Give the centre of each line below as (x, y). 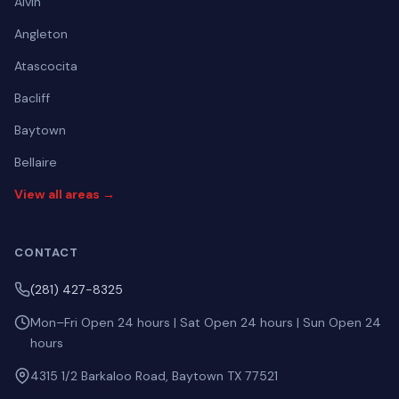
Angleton (41, 34)
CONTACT (46, 252)
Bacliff (32, 98)
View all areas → (65, 194)
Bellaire (36, 162)
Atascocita (46, 66)
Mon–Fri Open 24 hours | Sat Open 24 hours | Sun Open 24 (206, 322)
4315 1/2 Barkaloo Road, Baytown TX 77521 (154, 376)
